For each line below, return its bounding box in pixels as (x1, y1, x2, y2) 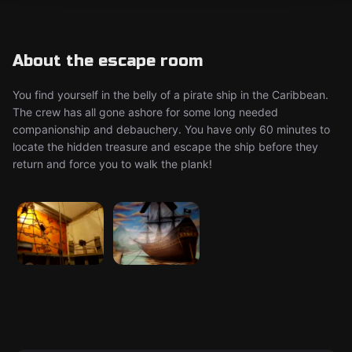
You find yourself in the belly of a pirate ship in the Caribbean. (13, 88, 328, 101)
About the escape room (13, 51, 203, 71)
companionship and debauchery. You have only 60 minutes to (13, 123, 330, 136)
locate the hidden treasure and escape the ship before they (13, 140, 318, 153)
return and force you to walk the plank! (13, 157, 212, 170)
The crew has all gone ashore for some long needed (13, 105, 278, 119)
